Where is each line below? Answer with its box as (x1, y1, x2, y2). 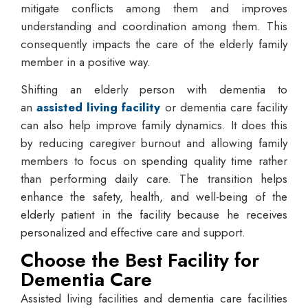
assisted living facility (36, 99, 161, 116)
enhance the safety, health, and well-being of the (21, 188, 287, 206)
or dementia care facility (160, 99, 288, 116)
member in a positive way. (21, 53, 154, 70)
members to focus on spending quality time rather (21, 153, 287, 170)
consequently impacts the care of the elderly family (21, 35, 287, 52)
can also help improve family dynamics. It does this (21, 117, 287, 134)
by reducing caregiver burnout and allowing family (21, 135, 287, 152)
